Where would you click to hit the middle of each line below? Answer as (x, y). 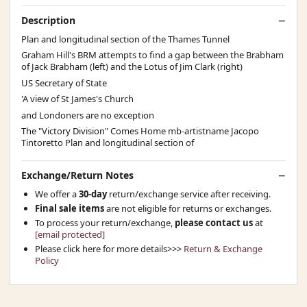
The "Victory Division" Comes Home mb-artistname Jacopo (140, 131)
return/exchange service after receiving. (190, 194)
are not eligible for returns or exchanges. (188, 208)
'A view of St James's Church (77, 99)
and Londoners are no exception (88, 115)
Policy (47, 260)
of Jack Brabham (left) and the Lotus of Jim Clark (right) (132, 67)
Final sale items (70, 208)
